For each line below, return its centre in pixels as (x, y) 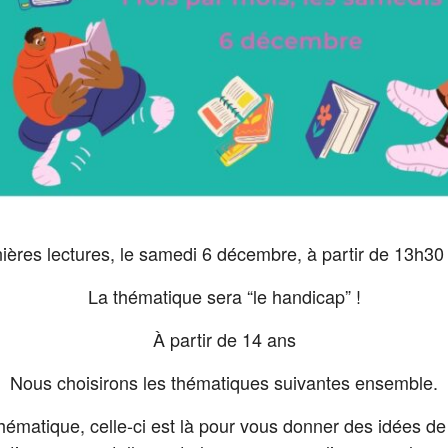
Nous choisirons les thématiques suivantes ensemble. (224, 382)
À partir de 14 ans (224, 339)
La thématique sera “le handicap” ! (224, 296)
